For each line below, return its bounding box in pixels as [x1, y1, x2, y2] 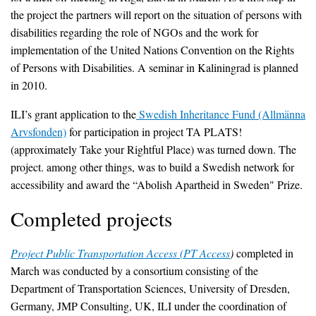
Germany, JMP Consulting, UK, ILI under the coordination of [11, 298, 286, 313]
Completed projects [11, 204, 172, 232]
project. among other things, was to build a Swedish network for [11, 159, 294, 174]
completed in [233, 245, 293, 260]
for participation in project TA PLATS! [66, 123, 245, 139]
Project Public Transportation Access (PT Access [11, 245, 230, 260]
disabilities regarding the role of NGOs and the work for [11, 24, 258, 39]
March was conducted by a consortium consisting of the [11, 262, 258, 278]
